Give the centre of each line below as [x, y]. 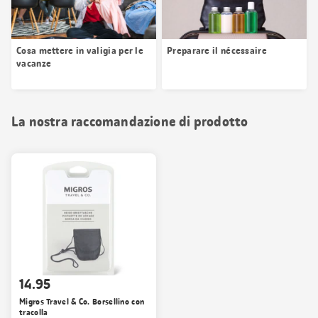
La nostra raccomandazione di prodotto [130, 121]
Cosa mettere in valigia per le [80, 50]
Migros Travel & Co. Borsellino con [82, 301]
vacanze [34, 63]
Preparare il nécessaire [217, 50]
